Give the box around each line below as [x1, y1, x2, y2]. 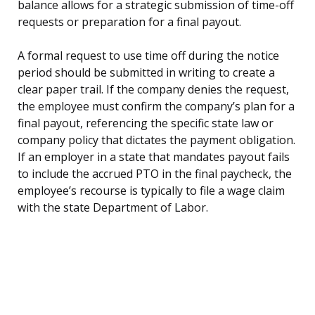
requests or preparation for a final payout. [18, 14, 241, 30]
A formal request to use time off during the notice [18, 48, 279, 64]
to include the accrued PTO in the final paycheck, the [18, 166, 292, 182]
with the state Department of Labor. [18, 200, 208, 216]
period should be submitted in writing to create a [18, 65, 275, 81]
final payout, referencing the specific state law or [18, 115, 274, 131]
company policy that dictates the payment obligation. [18, 132, 295, 148]
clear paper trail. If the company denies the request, [18, 82, 289, 98]
